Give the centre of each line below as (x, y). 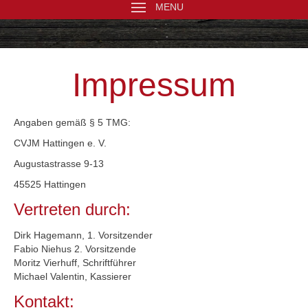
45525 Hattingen (50, 184)
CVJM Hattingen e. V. (60, 143)
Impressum (154, 85)
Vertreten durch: (72, 209)
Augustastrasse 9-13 (59, 164)
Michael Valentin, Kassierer (73, 276)
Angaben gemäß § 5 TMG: (72, 122)
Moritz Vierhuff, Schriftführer (75, 263)
